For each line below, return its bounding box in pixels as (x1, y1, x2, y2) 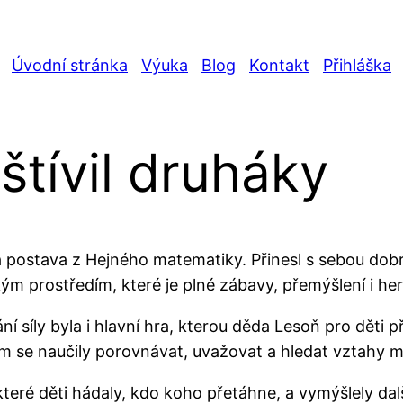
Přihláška (323, 56, 391, 75)
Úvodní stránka (12, 56, 128, 75)
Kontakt (249, 56, 309, 75)
